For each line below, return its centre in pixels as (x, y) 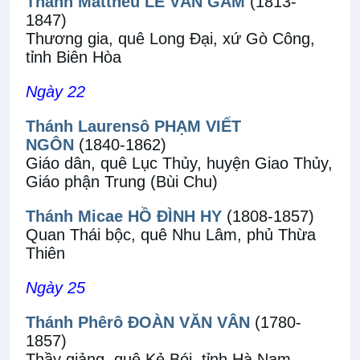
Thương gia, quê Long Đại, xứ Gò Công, (170, 39)
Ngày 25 (55, 288)
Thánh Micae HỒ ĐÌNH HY (124, 216)
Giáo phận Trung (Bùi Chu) (122, 182)
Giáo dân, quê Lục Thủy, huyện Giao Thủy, (179, 163)
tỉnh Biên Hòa (74, 57)
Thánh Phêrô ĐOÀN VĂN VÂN (138, 322)
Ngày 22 (55, 92)
